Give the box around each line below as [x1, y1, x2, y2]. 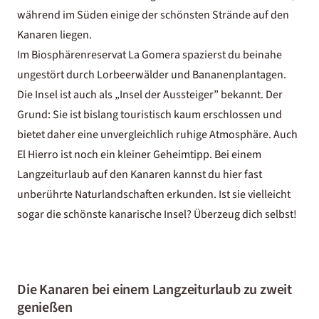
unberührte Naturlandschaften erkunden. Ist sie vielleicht [17, 186, 291, 202]
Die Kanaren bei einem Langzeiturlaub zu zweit [17, 279, 292, 300]
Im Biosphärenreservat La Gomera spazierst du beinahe [17, 46, 282, 63]
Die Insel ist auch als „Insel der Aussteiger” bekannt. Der [17, 86, 283, 103]
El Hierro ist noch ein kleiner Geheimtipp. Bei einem [17, 146, 261, 162]
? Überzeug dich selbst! [187, 206, 297, 222]
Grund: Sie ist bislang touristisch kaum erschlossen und [17, 106, 282, 122]
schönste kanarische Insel [63, 206, 187, 222]
